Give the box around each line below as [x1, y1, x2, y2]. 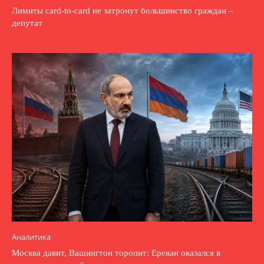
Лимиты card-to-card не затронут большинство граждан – [12, 6, 233, 16]
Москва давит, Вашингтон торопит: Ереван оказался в [12, 247, 220, 258]
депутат [12, 18, 42, 28]
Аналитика [12, 231, 51, 242]
